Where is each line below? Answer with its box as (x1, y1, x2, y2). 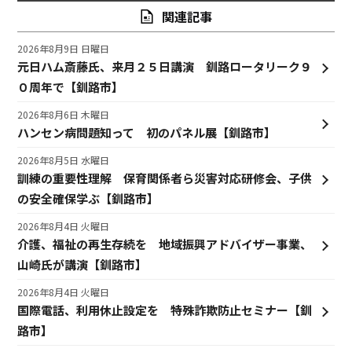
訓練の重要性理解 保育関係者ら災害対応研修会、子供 (16, 169, 312, 186)
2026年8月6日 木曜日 (16, 107, 109, 121)
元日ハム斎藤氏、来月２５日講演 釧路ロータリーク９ (16, 57, 312, 75)
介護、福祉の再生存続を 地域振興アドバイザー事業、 (16, 235, 312, 252)
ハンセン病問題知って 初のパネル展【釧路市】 (16, 123, 276, 141)
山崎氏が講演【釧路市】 (16, 255, 147, 273)
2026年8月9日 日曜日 (16, 41, 109, 55)
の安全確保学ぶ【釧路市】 (16, 189, 159, 207)
